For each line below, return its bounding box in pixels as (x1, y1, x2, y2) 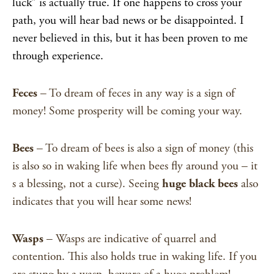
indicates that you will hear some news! (12, 194, 191, 209)
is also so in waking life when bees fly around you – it (12, 158, 257, 174)
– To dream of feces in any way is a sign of (37, 86, 235, 101)
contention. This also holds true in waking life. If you (12, 249, 257, 264)
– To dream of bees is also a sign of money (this (34, 141, 253, 156)
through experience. (12, 48, 103, 64)
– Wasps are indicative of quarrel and (43, 231, 217, 246)
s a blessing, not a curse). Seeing (12, 176, 162, 191)
